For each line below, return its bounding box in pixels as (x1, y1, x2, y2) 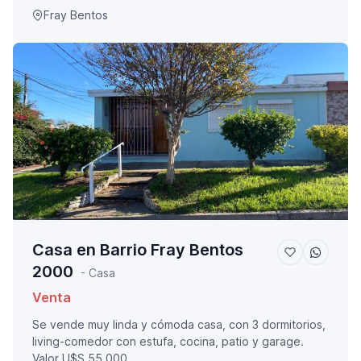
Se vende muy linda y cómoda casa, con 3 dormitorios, (32, 317, 326, 332)
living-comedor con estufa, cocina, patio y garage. (32, 334, 304, 349)
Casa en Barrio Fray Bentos (32, 240, 243, 260)
